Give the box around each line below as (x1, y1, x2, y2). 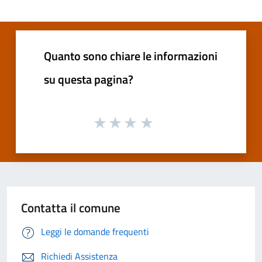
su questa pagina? (44, 70, 133, 88)
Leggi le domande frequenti (41, 225, 149, 239)
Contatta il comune (21, 198, 120, 218)
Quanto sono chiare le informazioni (44, 46, 218, 65)
